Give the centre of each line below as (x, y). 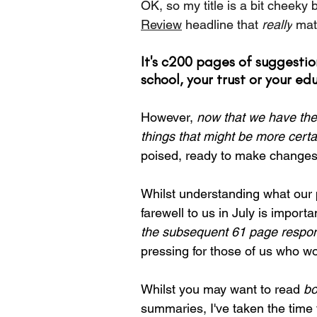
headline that (222, 24)
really (277, 24)
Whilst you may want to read (222, 289)
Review (161, 24)
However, (169, 117)
